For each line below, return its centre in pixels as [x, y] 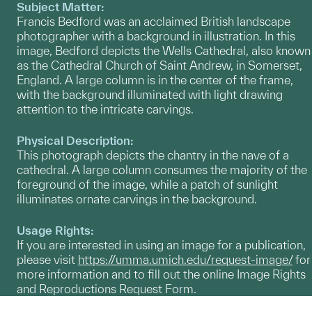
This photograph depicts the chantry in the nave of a [153, 155]
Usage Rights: [55, 230]
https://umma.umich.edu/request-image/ [185, 259]
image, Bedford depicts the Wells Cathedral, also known [164, 50]
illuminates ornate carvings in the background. [137, 198]
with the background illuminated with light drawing [150, 94]
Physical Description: [75, 140]
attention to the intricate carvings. [107, 109]
